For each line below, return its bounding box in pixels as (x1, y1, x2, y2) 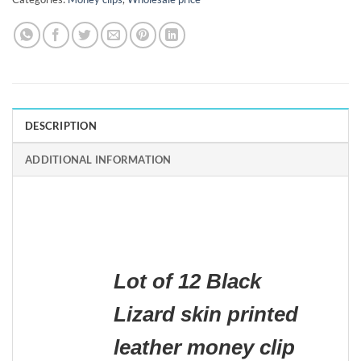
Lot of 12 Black (114, 269, 261, 293)
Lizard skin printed (114, 302, 298, 326)
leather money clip (114, 335, 295, 359)
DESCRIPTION (25, 119, 97, 133)
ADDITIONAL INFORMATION (25, 153, 172, 167)
